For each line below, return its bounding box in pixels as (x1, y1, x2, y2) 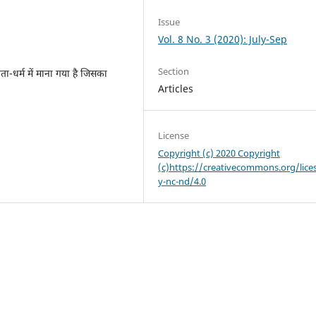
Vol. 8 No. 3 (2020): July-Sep (158, 32, 288, 46)
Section (158, 65, 190, 78)
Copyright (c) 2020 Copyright (158, 147, 281, 160)
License (158, 129, 190, 142)
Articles (158, 82, 194, 96)
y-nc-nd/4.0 (158, 175, 207, 188)
